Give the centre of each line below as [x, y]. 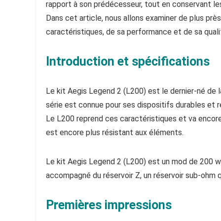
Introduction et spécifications [128, 61]
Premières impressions [109, 205]
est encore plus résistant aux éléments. [115, 132]
